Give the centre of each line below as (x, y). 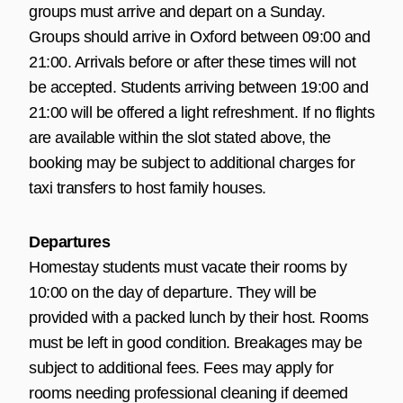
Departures (69, 242)
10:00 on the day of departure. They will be (173, 292)
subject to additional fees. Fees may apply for (181, 367)
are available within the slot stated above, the (180, 137)
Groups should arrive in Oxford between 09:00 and (199, 36)
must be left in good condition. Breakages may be (195, 342)
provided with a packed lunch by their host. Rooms (199, 317)
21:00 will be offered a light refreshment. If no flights (201, 112)
